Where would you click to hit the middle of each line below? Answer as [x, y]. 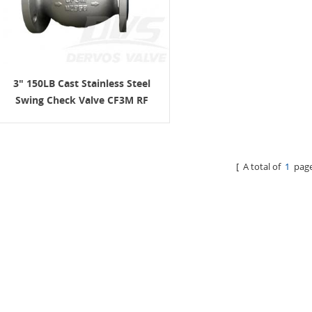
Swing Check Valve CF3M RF [82, 100]
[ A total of [261, 166]
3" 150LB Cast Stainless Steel [82, 83]
